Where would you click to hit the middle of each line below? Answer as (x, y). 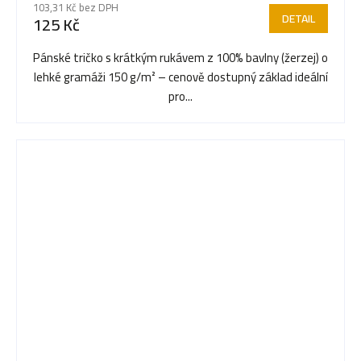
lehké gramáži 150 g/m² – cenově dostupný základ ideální (180, 77)
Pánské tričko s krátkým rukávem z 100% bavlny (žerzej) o (180, 57)
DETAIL (299, 18)
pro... (180, 96)
